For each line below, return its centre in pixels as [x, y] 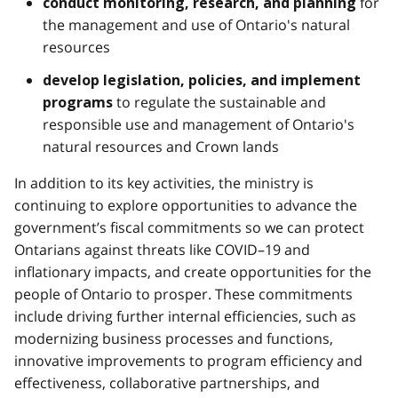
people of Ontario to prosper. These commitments [183, 294]
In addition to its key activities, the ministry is [164, 183]
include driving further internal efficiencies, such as [185, 316]
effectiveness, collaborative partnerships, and [167, 382]
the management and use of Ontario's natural [196, 24]
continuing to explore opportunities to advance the [186, 205]
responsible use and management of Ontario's [199, 124]
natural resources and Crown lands [161, 146]
